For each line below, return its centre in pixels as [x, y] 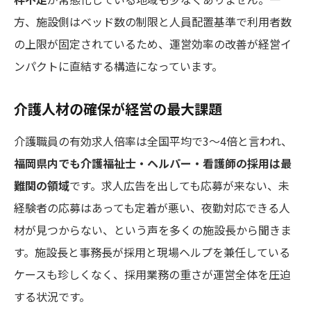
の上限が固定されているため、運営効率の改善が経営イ [153, 43]
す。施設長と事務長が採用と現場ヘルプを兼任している [152, 252]
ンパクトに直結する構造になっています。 [118, 66]
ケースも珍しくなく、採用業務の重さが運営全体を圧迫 [152, 274]
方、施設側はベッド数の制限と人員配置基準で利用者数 [153, 21]
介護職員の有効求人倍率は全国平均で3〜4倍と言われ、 [153, 141]
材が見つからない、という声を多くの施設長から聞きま [153, 229]
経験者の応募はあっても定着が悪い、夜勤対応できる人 [152, 207]
